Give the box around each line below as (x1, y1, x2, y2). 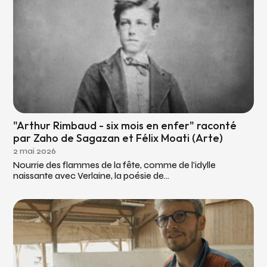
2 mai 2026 (13, 145, 57, 156)
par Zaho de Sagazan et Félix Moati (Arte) (13, 131, 223, 145)
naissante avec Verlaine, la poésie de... (13, 170, 170, 181)
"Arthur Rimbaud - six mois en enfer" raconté (13, 118, 237, 132)
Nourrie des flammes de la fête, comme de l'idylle (13, 159, 216, 170)
